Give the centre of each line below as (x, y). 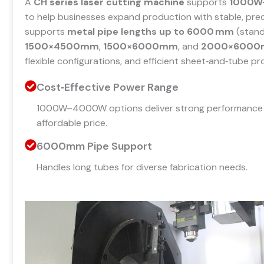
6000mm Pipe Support (94, 146)
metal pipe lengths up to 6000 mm (151, 31)
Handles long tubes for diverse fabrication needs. (142, 167)
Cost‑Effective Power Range (108, 87)
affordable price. (72, 123)
